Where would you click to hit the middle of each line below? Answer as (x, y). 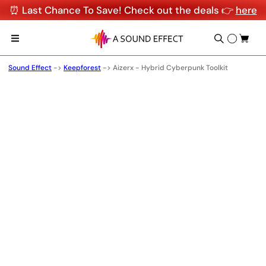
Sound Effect (30, 68)
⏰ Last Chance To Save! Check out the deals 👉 (122, 10)
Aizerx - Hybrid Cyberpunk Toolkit (170, 68)
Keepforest (82, 68)
